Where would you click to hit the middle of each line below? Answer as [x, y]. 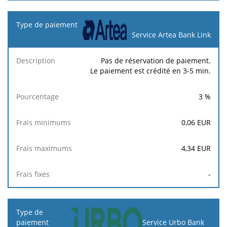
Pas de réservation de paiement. [156, 60]
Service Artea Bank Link [171, 34]
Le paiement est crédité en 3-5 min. [150, 70]
